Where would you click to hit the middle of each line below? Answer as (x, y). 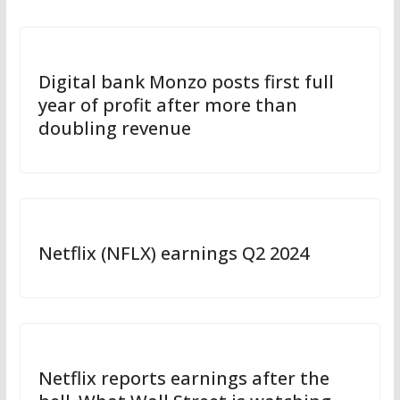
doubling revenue (114, 128)
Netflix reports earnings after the (183, 378)
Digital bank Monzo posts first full (186, 81)
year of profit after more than (167, 104)
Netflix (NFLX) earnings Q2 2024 (173, 253)
